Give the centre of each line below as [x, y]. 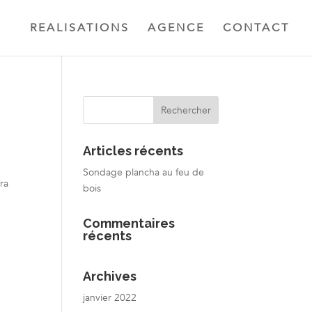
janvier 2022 [110, 298]
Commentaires [129, 223]
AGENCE [176, 28]
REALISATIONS [80, 28]
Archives [110, 276]
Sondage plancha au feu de [144, 172]
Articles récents [133, 151]
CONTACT [256, 28]
